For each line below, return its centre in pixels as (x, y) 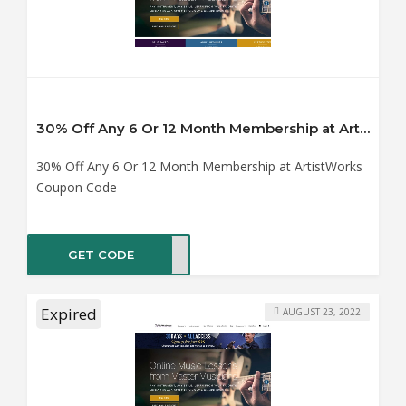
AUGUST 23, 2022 (322, 311)
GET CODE (101, 254)
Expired (69, 314)
